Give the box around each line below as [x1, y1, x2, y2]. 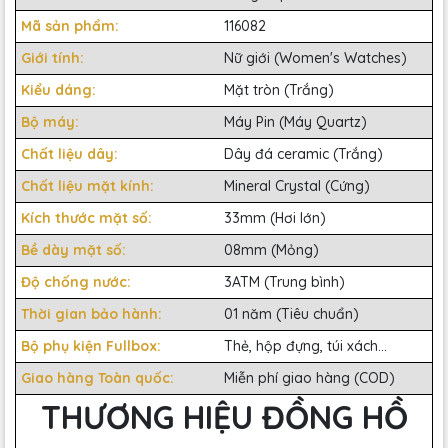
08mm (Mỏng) [224, 240, 319, 259]
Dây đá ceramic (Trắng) [224, 144, 383, 163]
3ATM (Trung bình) [224, 272, 345, 291]
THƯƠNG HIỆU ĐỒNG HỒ [40, 396, 408, 437]
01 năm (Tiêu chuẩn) [224, 304, 359, 323]
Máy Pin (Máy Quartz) [224, 112, 367, 131]
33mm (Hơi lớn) [224, 208, 326, 227]
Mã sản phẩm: [21, 16, 123, 35]
